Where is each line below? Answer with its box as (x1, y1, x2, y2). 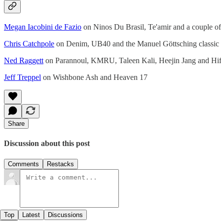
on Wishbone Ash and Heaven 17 (41, 73, 147, 81)
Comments (8, 160, 39, 168)
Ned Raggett (4, 56, 43, 65)
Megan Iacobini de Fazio (4, 22, 81, 31)
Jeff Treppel (4, 73, 41, 81)
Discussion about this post (4, 139, 90, 148)
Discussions (48, 211, 83, 219)
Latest (22, 211, 40, 219)
